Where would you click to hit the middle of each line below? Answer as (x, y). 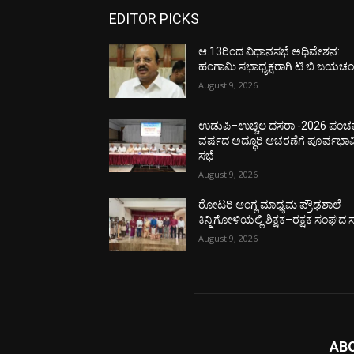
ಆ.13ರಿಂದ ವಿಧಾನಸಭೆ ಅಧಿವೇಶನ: (269, 52)
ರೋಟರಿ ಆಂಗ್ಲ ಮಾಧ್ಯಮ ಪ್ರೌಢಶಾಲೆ (270, 205)
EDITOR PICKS (154, 19)
